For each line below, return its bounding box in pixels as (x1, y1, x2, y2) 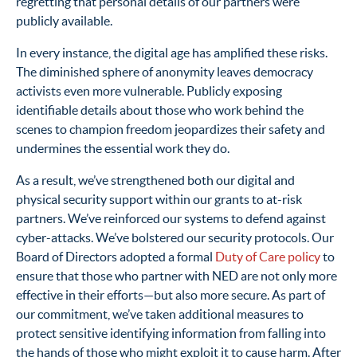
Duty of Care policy (215, 249, 320, 265)
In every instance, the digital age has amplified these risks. (16, 45, 328, 61)
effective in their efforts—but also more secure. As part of (16, 288, 325, 303)
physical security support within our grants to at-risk (16, 192, 302, 207)
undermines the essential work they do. (16, 141, 229, 156)
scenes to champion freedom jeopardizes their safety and (16, 122, 325, 137)
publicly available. (16, 14, 112, 29)
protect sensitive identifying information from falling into (16, 326, 326, 341)
